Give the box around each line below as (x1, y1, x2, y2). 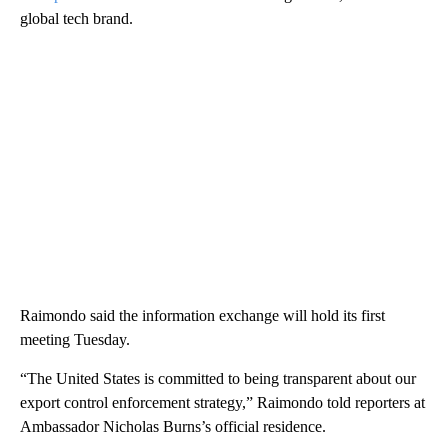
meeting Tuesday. (20, 331, 130, 349)
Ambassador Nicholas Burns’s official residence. (20, 418, 326, 436)
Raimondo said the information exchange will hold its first (20, 307, 385, 325)
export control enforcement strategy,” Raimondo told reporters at (20, 394, 425, 412)
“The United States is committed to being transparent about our (20, 370, 416, 388)
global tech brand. (20, 10, 133, 28)
